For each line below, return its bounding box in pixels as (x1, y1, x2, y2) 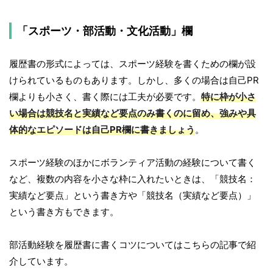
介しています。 (9, 255, 73, 268)
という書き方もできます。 (9, 206, 119, 218)
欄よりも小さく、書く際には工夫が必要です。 (9, 91, 201, 103)
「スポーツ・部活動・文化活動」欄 (17, 24, 193, 38)
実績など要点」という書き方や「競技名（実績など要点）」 (9, 190, 256, 202)
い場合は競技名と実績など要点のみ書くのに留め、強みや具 (9, 107, 256, 119)
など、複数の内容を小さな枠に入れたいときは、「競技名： (9, 173, 256, 185)
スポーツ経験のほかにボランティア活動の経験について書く (9, 157, 256, 169)
